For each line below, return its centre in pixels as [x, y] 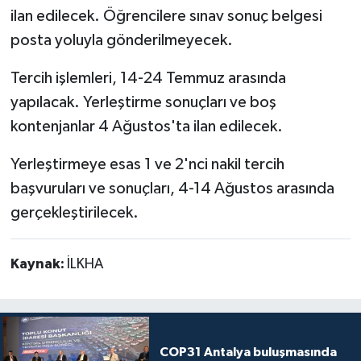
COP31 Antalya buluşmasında [248, 352]
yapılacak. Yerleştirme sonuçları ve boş [143, 102]
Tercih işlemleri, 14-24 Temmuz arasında [148, 78]
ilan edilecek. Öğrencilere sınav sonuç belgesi [166, 16]
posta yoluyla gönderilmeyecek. [121, 40]
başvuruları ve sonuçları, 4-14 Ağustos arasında [172, 188]
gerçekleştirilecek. [74, 212]
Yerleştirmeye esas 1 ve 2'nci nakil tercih [147, 164]
